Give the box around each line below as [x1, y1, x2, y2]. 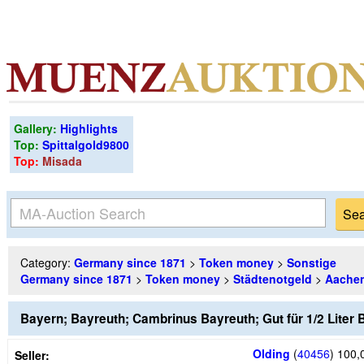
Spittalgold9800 [42, 136, 129, 153]
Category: [20, 254, 74, 271]
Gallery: [14, 120, 60, 136]
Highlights [60, 120, 118, 136]
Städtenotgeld [233, 271, 312, 287]
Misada [42, 153, 82, 169]
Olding [253, 344, 290, 362]
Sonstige [287, 254, 336, 271]
